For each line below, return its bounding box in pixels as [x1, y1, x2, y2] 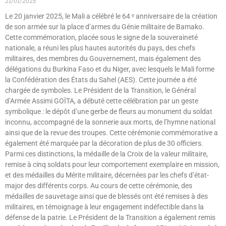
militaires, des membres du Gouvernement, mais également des [5, 54, 201, 63]
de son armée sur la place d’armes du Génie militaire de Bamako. [5, 22, 204, 31]
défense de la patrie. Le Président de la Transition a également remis [5, 213, 215, 221]
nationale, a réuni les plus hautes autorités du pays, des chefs [5, 43, 195, 52]
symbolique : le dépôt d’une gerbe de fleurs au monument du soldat [5, 107, 212, 116]
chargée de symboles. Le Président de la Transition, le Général [5, 86, 196, 94]
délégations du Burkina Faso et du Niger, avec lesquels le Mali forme [5, 65, 214, 73]
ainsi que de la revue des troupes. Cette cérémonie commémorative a [5, 128, 218, 137]
